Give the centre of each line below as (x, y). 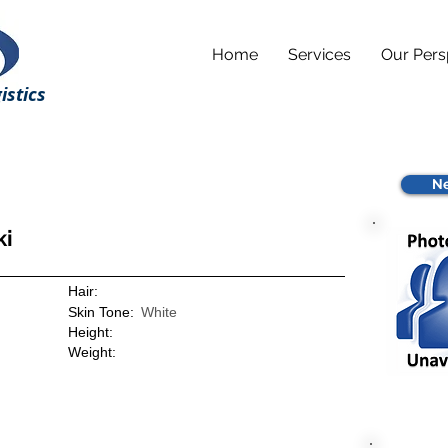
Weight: (92, 352)
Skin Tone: (101, 312)
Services (319, 54)
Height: (90, 332)
